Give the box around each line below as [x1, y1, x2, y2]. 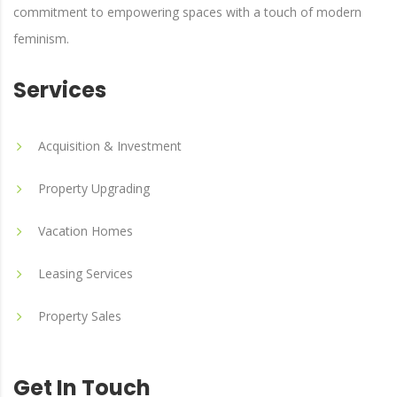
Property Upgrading [38, 180, 150, 197]
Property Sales [38, 307, 121, 324]
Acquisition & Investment [38, 137, 182, 154]
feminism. [13, 30, 69, 47]
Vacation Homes [38, 222, 133, 239]
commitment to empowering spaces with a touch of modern [13, 4, 362, 20]
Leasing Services [38, 265, 133, 282]
